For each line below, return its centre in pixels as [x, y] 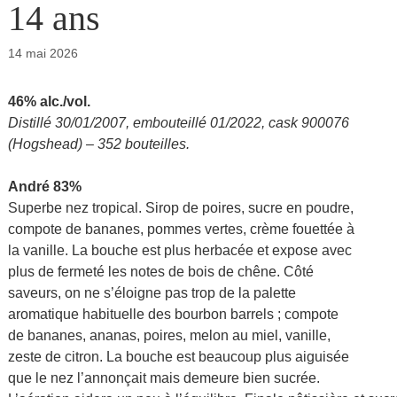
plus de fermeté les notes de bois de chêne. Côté [161, 272]
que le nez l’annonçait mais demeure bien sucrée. [164, 378]
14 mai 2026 [43, 54]
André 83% [45, 187]
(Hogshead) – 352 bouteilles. [99, 144]
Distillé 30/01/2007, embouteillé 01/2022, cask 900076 [179, 123]
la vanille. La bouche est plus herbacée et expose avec [180, 251]
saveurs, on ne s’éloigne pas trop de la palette [152, 293]
